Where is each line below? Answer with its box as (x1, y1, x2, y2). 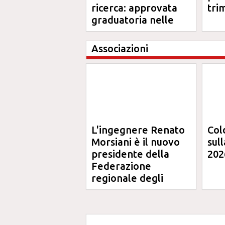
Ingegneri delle (91, 196, 164, 208)
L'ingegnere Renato (91, 124, 185, 136)
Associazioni (91, 43, 148, 54)
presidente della (91, 148, 169, 160)
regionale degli (91, 172, 163, 184)
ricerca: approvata (91, 2, 177, 14)
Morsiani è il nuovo (91, 136, 180, 148)
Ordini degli (91, 184, 147, 196)
